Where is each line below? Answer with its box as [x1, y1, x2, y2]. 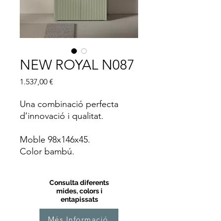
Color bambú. [20, 146, 74, 157]
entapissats [60, 195, 98, 203]
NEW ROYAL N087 [20, 57, 135, 73]
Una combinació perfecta [20, 99, 118, 110]
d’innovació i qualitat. [20, 110, 104, 121]
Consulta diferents [49, 179, 109, 186]
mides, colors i [56, 187, 103, 195]
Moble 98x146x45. [20, 134, 90, 145]
